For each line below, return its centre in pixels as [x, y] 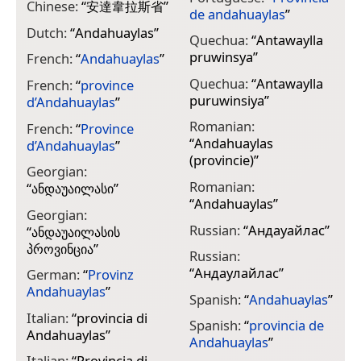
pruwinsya [221, 57]
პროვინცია [60, 248]
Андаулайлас [236, 273]
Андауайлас [286, 230]
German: [55, 275]
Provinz [111, 275]
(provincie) [221, 160]
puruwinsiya [226, 100]
